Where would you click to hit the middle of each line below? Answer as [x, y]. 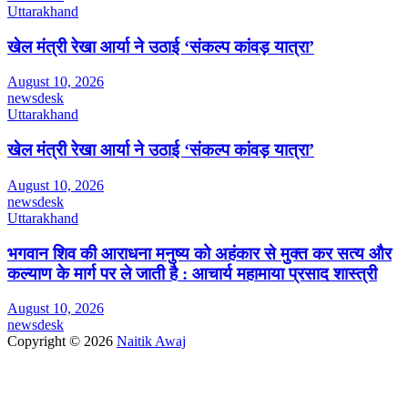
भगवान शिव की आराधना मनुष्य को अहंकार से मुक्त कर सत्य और [199, 253]
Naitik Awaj [151, 342]
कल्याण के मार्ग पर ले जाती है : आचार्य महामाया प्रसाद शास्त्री [192, 273]
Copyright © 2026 [62, 342]
